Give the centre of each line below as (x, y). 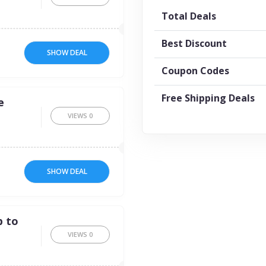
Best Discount (194, 43)
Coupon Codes (195, 71)
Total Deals (189, 16)
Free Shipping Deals (208, 98)
